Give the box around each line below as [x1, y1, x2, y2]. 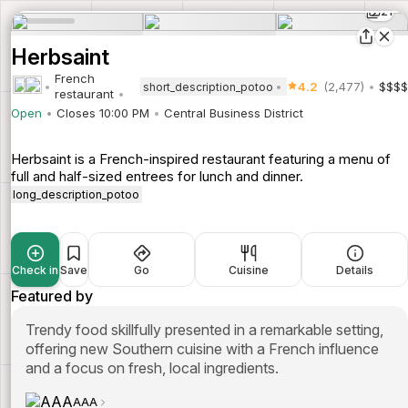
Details [336, 263, 373, 278]
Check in [12, 263, 58, 278]
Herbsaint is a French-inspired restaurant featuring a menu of [11, 150, 391, 168]
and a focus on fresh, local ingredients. [25, 359, 279, 378]
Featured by [11, 287, 93, 306]
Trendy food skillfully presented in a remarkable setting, [25, 321, 383, 340]
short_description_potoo [142, 79, 273, 94]
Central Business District [164, 106, 303, 120]
